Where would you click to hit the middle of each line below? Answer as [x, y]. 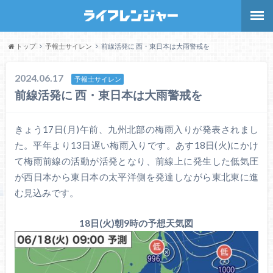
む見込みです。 [46, 192]
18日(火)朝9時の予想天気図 [136, 223]
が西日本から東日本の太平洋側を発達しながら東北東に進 [136, 176]
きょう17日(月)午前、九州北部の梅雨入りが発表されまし [136, 129]
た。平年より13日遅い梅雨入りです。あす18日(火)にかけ [136, 145]
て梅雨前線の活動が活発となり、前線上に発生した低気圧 [136, 161]
